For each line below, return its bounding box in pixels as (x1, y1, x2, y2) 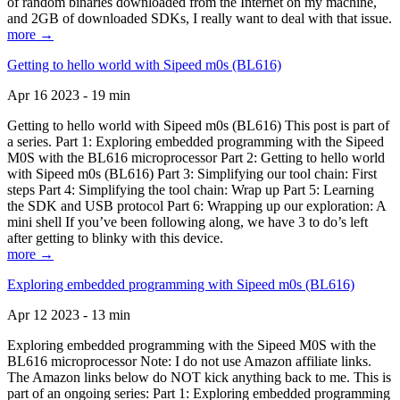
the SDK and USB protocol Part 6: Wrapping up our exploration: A (7, 198, 386, 213)
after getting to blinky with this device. (7, 230, 223, 246)
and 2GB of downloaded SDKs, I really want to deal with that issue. (7, 11, 392, 26)
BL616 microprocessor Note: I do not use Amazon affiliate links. (7, 354, 371, 369)
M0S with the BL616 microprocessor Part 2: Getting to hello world (7, 150, 385, 165)
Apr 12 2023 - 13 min (7, 307, 130, 322)
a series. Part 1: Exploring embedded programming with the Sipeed (7, 134, 384, 149)
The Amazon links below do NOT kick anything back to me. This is (7, 370, 391, 385)
